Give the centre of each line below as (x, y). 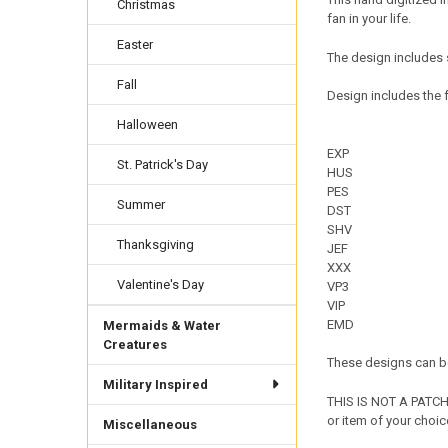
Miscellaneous (149, 424)
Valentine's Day (161, 284)
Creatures (134, 344)
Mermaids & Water (161, 325)
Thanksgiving (156, 244)
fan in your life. (368, 19)
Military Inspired (155, 384)
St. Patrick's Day (163, 164)
